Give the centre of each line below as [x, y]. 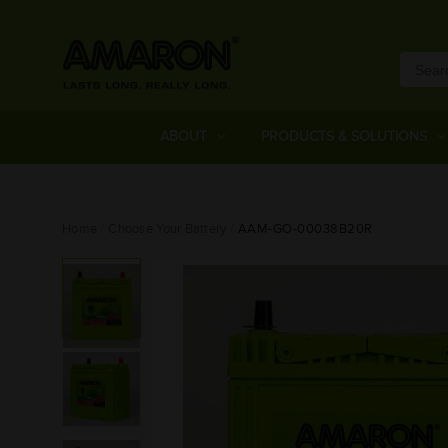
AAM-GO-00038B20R [305, 229]
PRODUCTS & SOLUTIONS [343, 136]
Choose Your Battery [167, 229]
